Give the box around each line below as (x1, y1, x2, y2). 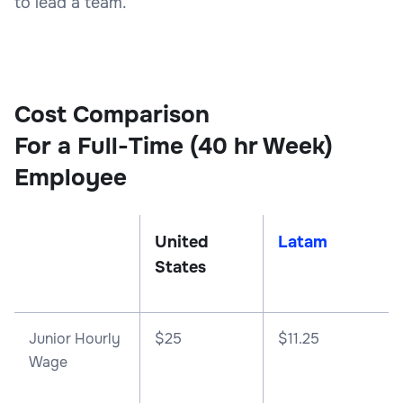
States (154, 256, 206, 277)
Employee (14, 162, 127, 193)
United (154, 231, 208, 252)
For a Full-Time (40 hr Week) (14, 130, 333, 161)
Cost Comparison (14, 99, 210, 130)
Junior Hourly (29, 328, 121, 348)
